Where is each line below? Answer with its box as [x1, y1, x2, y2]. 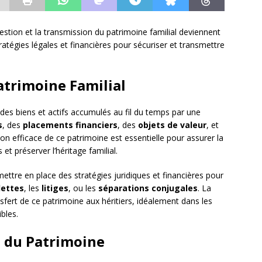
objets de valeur [138, 119, 206, 131]
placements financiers [23, 119, 118, 131]
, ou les [68, 182, 98, 194]
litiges [42, 182, 68, 194]
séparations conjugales [98, 182, 198, 194]
